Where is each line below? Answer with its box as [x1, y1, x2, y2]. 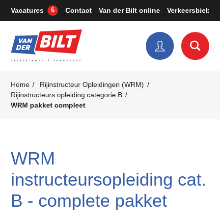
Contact [65, 6, 92, 14]
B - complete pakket [10, 190, 167, 211]
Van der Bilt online [99, 6, 161, 14]
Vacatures [10, 6, 44, 14]
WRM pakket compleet [10, 101, 85, 109]
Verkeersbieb [167, 6, 211, 14]
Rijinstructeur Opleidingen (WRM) [40, 81, 144, 88]
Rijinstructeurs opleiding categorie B [10, 91, 122, 99]
